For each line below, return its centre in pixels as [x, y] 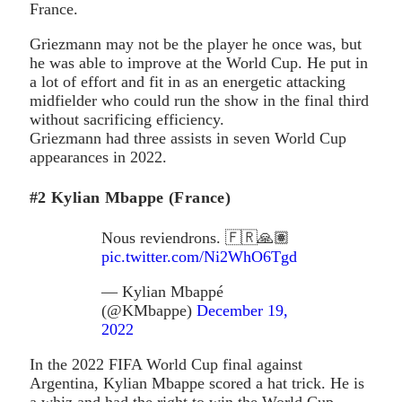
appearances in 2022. [98, 157]
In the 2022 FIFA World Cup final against [166, 364]
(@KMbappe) [149, 310]
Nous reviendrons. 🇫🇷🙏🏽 [196, 237]
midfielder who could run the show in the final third [199, 100]
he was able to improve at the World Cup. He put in [199, 62]
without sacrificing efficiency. [127, 119]
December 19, [242, 310]
